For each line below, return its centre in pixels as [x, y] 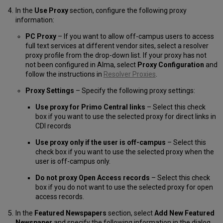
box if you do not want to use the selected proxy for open [124, 187]
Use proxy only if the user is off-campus [100, 142]
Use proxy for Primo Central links [90, 107]
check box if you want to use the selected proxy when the [124, 152]
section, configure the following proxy [127, 10]
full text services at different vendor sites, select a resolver [117, 46]
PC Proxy [41, 36]
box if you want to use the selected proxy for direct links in [125, 116]
